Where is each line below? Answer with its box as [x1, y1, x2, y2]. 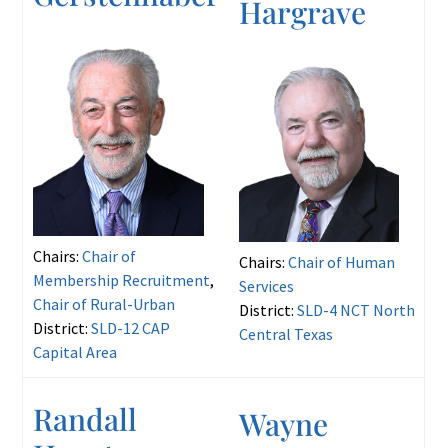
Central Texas [238, 324, 333, 344]
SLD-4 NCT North [296, 300, 415, 320]
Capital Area [32, 342, 117, 362]
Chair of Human [287, 252, 395, 272]
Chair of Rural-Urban [32, 294, 175, 314]
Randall [32, 399, 137, 439]
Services [238, 276, 294, 296]
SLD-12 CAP [90, 318, 170, 338]
